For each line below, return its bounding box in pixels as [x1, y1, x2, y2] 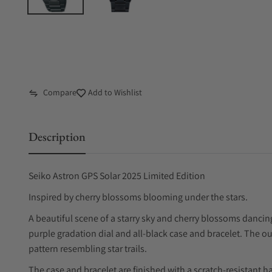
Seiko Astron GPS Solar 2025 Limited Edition [29, 169, 205, 182]
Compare [43, 87, 76, 98]
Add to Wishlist [86, 87, 142, 98]
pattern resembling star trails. [29, 242, 147, 255]
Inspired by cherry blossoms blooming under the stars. [29, 191, 248, 203]
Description [29, 129, 86, 144]
